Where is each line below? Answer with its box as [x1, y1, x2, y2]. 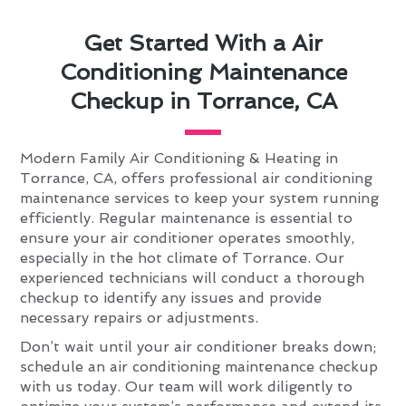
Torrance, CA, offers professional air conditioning [20, 169, 373, 188]
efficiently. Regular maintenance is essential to [20, 209, 353, 227]
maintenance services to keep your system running [20, 189, 380, 208]
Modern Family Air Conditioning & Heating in [20, 150, 339, 168]
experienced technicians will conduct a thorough [20, 269, 365, 287]
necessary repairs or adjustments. [20, 309, 259, 327]
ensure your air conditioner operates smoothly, [20, 229, 355, 247]
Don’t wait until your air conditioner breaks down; [20, 338, 377, 356]
